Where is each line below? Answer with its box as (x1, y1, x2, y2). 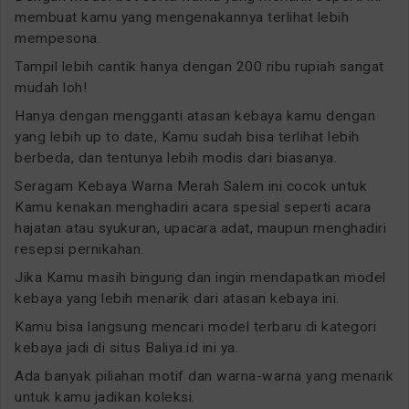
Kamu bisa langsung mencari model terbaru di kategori (15, 318, 376, 335)
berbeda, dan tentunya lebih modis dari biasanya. (15, 149, 337, 166)
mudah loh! (15, 79, 87, 96)
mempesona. (15, 29, 100, 47)
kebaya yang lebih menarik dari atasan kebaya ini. (15, 289, 340, 307)
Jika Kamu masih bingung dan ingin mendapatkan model (15, 268, 386, 286)
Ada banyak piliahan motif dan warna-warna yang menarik (15, 367, 393, 384)
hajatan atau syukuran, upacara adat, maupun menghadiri (15, 219, 386, 236)
